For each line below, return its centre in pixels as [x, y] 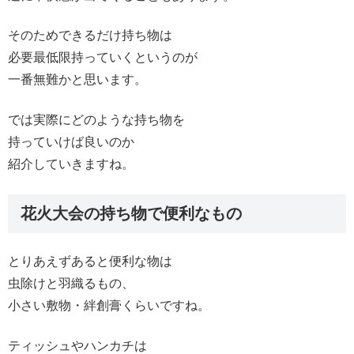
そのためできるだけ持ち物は [90, 36]
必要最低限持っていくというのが [103, 58]
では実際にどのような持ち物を [96, 119]
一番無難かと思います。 [77, 80]
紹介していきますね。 [71, 164]
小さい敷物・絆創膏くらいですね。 [109, 306]
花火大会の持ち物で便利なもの [131, 213]
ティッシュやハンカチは [77, 345]
